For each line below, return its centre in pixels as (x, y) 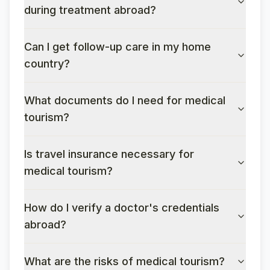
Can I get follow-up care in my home (118, 47)
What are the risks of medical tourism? (124, 261)
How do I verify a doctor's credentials (122, 208)
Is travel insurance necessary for (109, 154)
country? (47, 64)
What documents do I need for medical (125, 100)
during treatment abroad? (90, 10)
